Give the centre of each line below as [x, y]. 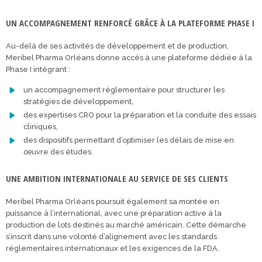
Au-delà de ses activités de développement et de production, [117, 46]
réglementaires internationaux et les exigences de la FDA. [113, 249]
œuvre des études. [58, 152]
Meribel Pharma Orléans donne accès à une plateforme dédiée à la [129, 58]
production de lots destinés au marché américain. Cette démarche [126, 225]
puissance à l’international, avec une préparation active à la [114, 213]
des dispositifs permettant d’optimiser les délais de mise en [129, 140]
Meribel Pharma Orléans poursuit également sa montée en [113, 202]
